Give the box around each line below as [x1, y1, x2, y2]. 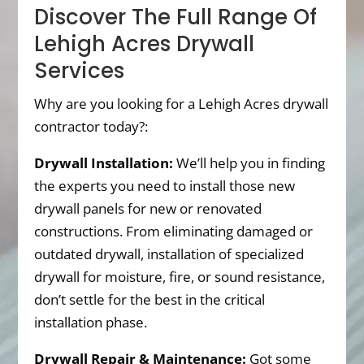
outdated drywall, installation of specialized [34, 244, 305, 263]
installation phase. [34, 312, 148, 331]
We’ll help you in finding [173, 153, 326, 172]
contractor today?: [34, 116, 149, 136]
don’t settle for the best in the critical [34, 289, 266, 309]
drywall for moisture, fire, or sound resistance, [34, 266, 326, 286]
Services [34, 55, 125, 85]
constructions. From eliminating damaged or [34, 221, 314, 240]
